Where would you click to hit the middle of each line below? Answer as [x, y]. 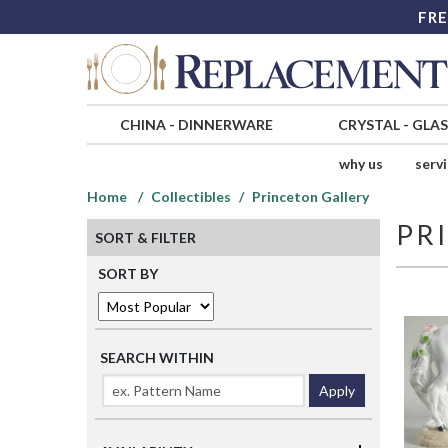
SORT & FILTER [145, 238]
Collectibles [191, 197]
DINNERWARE [225, 125]
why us [360, 164]
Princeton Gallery [310, 197]
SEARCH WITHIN [157, 358]
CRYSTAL [368, 125]
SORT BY [128, 274]
